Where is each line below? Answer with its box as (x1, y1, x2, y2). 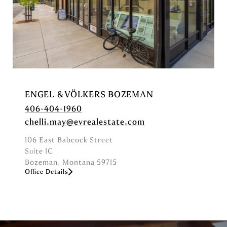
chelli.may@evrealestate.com (25, 117, 145, 127)
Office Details (25, 168, 68, 176)
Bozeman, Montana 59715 (25, 158, 117, 167)
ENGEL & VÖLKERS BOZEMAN (25, 89, 154, 100)
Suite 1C (25, 146, 53, 156)
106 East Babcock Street (25, 135, 113, 144)
